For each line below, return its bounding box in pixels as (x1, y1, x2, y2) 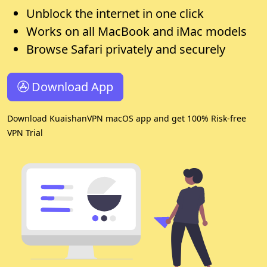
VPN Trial (7, 126, 43, 138)
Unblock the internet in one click (26, 5, 204, 21)
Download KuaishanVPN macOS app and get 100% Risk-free (7, 112, 246, 124)
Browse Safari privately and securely (26, 41, 225, 57)
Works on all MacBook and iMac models (26, 23, 247, 39)
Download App (32, 78, 113, 95)
